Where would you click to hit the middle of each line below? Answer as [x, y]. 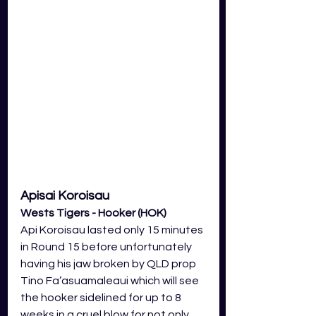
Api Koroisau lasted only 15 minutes [113, 230]
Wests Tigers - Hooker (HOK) [93, 213]
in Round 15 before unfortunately [107, 247]
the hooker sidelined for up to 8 [102, 297]
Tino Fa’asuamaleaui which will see [111, 280]
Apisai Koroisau [65, 195]
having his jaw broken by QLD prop [109, 263]
